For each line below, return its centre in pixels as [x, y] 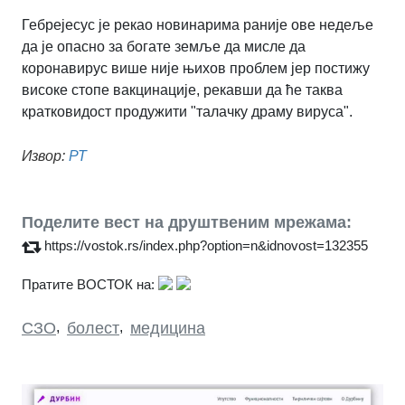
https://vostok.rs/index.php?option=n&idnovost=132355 [206, 246]
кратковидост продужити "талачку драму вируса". [187, 112]
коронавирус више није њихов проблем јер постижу [196, 69]
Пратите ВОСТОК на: [88, 285]
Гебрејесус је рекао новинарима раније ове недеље [198, 25]
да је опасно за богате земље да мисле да [164, 47]
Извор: [43, 156]
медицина [168, 329]
